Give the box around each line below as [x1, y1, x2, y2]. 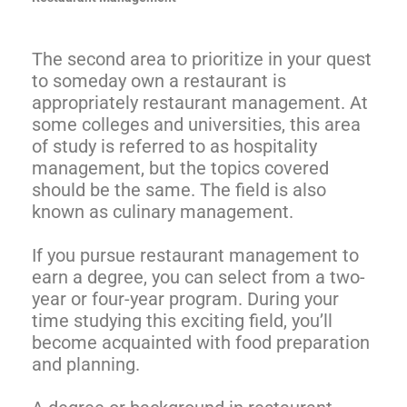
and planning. [32, 353, 140, 376]
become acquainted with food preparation [32, 332, 370, 354]
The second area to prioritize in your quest [32, 48, 372, 71]
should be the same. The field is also [32, 179, 326, 202]
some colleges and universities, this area [32, 114, 361, 136]
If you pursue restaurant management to [32, 244, 359, 267]
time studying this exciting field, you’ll [32, 310, 333, 333]
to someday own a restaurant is [32, 70, 286, 93]
